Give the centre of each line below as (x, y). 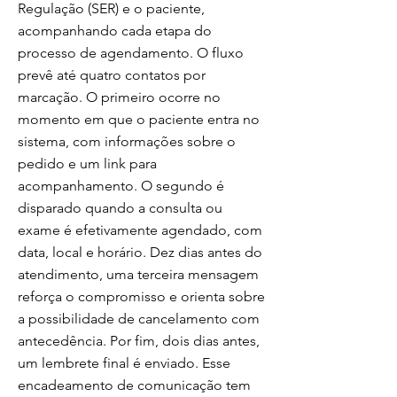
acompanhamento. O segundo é (121, 186)
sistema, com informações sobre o (127, 141)
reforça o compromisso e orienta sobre (141, 296)
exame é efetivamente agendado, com (140, 230)
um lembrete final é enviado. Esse (124, 363)
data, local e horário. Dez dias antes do (140, 252)
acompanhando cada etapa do (115, 31)
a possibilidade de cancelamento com (139, 319)
